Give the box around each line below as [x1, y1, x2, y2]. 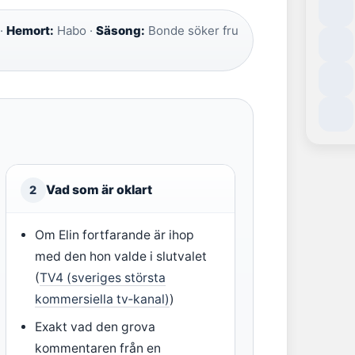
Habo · [54, 23, 96, 38]
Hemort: [6, 23, 54, 38]
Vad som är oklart [45, 182, 152, 197]
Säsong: [96, 23, 145, 38]
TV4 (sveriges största [39, 270, 166, 285]
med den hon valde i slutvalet [34, 249, 207, 264]
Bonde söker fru [145, 23, 239, 38]
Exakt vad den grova [34, 319, 155, 334]
